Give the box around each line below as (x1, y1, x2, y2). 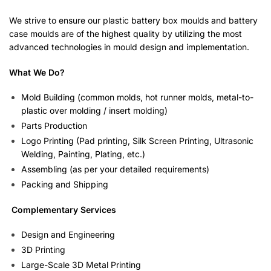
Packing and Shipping (21, 178, 108, 189)
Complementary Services (9, 204, 116, 215)
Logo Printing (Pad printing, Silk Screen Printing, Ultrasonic (21, 135, 253, 146)
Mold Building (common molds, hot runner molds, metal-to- (21, 91, 253, 102)
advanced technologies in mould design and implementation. (9, 42, 249, 53)
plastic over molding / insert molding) (21, 105, 168, 116)
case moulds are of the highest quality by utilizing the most (9, 28, 242, 39)
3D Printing (21, 244, 65, 255)
